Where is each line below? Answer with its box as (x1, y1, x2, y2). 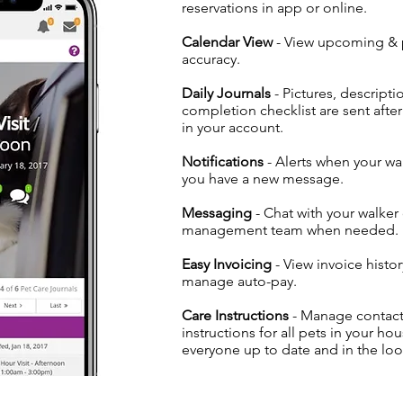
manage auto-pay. (182, 273, 297, 290)
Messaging (182, 204, 252, 221)
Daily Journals (182, 85, 274, 102)
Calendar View (182, 33, 273, 50)
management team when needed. (182, 221, 399, 238)
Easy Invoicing (182, 255, 272, 273)
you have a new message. (182, 170, 344, 187)
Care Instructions (182, 307, 292, 324)
